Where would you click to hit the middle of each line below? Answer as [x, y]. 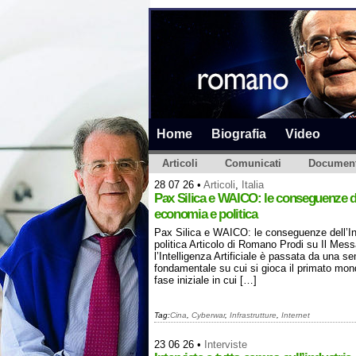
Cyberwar [208, 315]
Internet [296, 315]
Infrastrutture [253, 315]
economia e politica [206, 214]
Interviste [226, 344]
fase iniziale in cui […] [205, 280]
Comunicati [253, 163]
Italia [253, 185]
